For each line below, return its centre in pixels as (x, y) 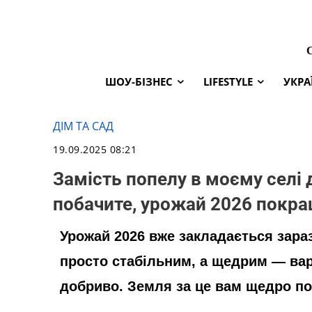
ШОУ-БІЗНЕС (139, 81)
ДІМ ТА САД (83, 126)
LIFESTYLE (228, 81)
